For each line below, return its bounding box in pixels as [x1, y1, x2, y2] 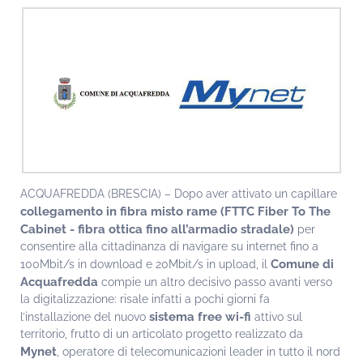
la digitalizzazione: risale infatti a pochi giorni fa [20, 293, 270, 306]
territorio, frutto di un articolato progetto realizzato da [20, 327, 303, 341]
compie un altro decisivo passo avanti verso [98, 275, 332, 289]
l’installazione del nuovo [20, 310, 149, 324]
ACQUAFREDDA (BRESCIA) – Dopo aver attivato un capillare [20, 187, 337, 201]
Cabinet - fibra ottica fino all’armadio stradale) [20, 222, 294, 237]
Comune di [271, 257, 334, 271]
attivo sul [251, 310, 302, 324]
